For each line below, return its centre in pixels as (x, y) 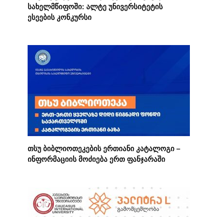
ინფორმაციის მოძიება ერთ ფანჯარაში (96, 159)
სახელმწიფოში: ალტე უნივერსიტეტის (95, 6)
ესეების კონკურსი (59, 17)
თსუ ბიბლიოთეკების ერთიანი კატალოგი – (104, 148)
